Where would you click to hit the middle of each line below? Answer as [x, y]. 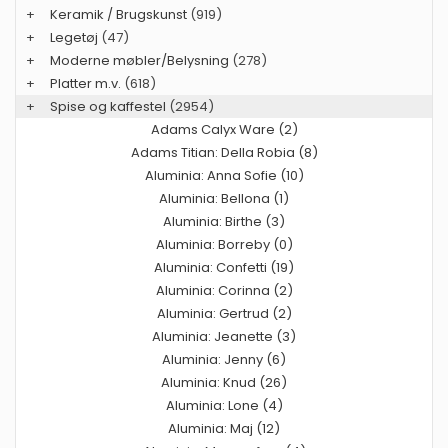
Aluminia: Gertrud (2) [224, 313]
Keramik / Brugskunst [118, 14]
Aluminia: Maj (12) [224, 428]
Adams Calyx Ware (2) [224, 129]
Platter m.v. [85, 83]
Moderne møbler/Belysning [139, 60]
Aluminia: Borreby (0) [224, 244]
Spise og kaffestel [108, 106]
